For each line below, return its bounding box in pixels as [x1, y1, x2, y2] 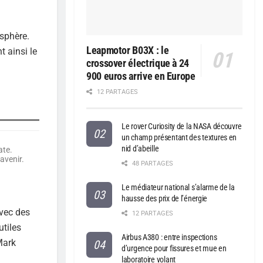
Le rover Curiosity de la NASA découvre [122, 122, 242, 131]
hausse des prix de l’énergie [122, 194, 208, 204]
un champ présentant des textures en [122, 133, 237, 143]
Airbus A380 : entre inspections [122, 232, 217, 242]
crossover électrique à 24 [86, 57, 189, 70]
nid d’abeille [122, 144, 159, 154]
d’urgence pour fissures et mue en [122, 244, 227, 254]
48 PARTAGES [130, 160, 173, 168]
